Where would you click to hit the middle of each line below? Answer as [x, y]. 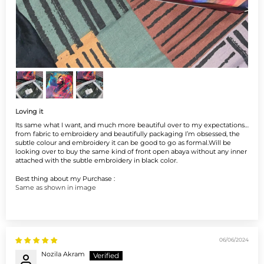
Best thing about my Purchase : [65, 179]
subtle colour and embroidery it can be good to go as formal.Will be [123, 143]
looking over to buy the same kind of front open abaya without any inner [131, 152]
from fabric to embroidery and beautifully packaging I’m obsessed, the [128, 134]
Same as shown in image [56, 188]
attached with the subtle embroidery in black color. [96, 161]
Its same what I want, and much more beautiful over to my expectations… [132, 125]
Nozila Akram [63, 254]
